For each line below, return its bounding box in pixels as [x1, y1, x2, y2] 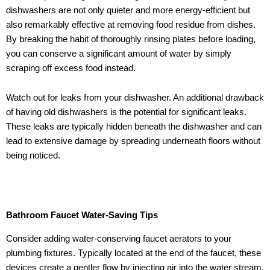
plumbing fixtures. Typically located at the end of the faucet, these [6, 248, 261, 258]
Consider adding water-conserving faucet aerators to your [6, 233, 231, 243]
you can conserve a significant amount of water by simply [6, 48, 231, 58]
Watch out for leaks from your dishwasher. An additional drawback [6, 93, 264, 103]
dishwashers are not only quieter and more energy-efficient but [6, 5, 250, 15]
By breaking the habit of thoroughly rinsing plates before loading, [6, 34, 256, 44]
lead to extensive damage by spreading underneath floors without [6, 136, 260, 146]
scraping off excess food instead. [6, 63, 136, 73]
